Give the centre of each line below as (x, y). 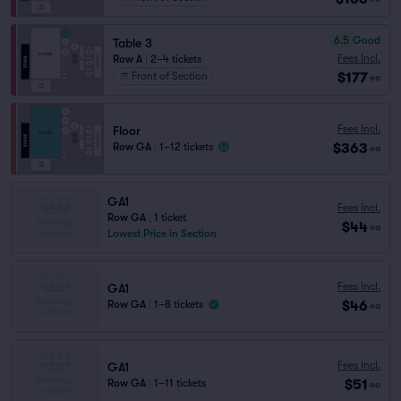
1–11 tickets (180, 383)
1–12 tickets (186, 147)
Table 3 (132, 43)
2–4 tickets (176, 59)
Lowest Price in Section (162, 234)
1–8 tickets (179, 304)
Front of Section (170, 76)
